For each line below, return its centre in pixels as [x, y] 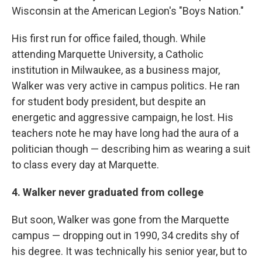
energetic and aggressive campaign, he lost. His [123, 117]
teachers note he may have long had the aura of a [125, 133]
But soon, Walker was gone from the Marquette [120, 220]
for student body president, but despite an [109, 101]
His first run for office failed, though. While [109, 38]
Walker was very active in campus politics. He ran [126, 86]
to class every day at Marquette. [85, 165]
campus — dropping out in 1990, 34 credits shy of [126, 235]
